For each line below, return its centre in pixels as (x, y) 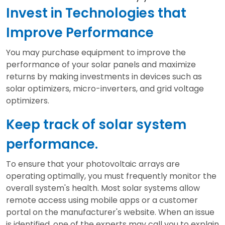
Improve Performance (80, 33)
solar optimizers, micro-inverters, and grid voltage (105, 89)
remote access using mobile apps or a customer (102, 200)
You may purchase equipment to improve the (96, 53)
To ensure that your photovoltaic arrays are (93, 164)
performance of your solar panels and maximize (101, 65)
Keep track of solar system (96, 125)
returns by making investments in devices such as (104, 77)
